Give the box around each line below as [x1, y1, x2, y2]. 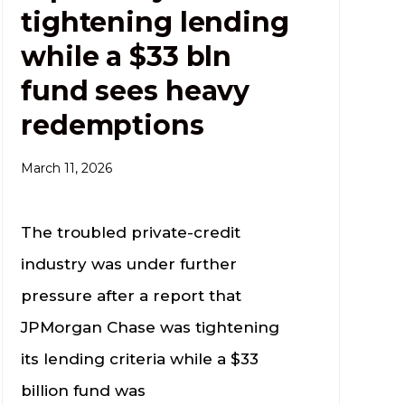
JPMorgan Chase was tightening [21, 317, 280, 336]
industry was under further [21, 254, 238, 273]
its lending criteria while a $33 [21, 349, 259, 368]
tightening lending [21, 5, 289, 39]
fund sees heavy [21, 73, 250, 108]
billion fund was [21, 381, 146, 400]
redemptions [21, 108, 204, 142]
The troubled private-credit [21, 222, 241, 241]
